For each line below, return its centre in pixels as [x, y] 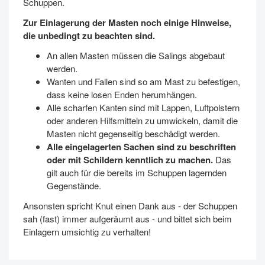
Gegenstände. [74, 185]
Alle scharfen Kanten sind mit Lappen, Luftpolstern [143, 107]
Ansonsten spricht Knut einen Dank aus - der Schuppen [130, 206]
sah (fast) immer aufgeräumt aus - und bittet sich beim [127, 219]
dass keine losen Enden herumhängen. [122, 94]
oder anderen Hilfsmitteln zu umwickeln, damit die [142, 120]
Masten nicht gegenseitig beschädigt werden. [133, 133]
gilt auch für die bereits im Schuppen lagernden [137, 172]
